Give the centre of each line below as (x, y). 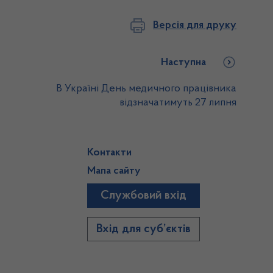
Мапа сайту (114, 171)
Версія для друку (195, 25)
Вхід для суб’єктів (144, 229)
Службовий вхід (144, 196)
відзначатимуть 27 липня (178, 103)
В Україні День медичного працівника (146, 89)
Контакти (110, 153)
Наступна (183, 63)
